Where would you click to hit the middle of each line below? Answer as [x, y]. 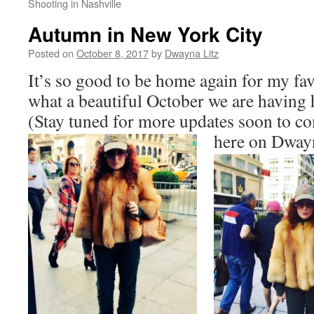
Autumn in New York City [145, 34]
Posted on [51, 53]
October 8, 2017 [112, 53]
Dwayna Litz [192, 53]
